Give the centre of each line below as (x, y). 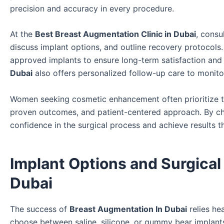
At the (22, 34)
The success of (40, 209)
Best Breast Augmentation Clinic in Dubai (115, 34)
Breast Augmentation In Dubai (128, 209)
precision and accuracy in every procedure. (92, 8)
